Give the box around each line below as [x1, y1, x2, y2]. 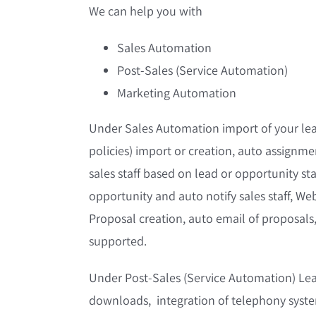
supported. [89, 233, 147, 250]
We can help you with [89, 3, 203, 20]
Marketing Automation [117, 85, 237, 102]
